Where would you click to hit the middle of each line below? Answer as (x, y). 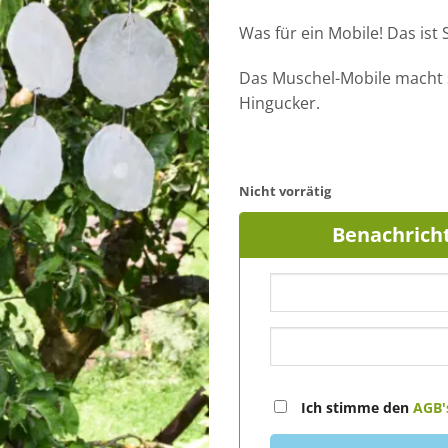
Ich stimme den (355, 407)
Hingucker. (279, 103)
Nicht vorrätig (285, 190)
